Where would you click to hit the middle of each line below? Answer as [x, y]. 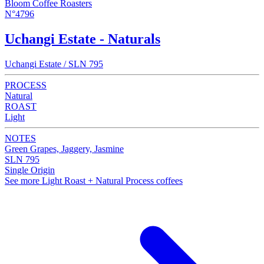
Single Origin [30, 170]
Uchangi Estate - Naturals [82, 39]
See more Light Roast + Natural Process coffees [94, 180]
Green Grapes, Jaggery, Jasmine [64, 148]
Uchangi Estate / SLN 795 [54, 64]
